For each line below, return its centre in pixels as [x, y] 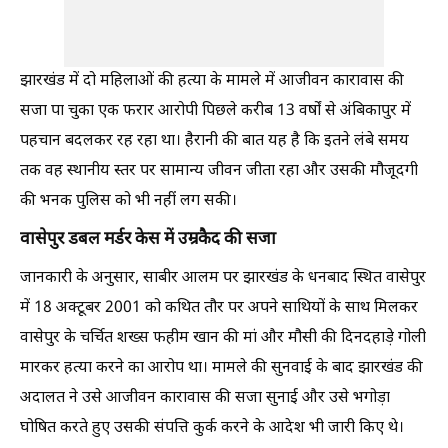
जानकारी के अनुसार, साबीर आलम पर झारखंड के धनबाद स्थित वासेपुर [223, 278]
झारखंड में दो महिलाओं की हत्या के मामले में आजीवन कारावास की [212, 81]
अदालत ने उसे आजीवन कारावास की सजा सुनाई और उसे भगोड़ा [205, 398]
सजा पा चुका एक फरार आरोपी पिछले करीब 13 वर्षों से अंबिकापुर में [215, 111]
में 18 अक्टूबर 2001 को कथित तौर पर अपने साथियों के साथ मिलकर [219, 308]
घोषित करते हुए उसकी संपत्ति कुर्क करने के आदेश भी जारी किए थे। [212, 428]
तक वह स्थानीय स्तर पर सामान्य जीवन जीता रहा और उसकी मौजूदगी [219, 171]
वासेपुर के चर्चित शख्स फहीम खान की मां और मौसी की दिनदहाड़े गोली [223, 338]
